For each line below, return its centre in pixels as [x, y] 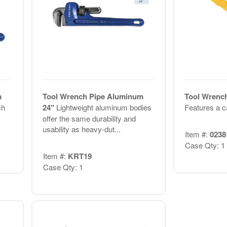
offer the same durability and [89, 119]
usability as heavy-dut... [81, 129]
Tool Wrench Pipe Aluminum [93, 97]
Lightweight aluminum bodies [104, 107]
